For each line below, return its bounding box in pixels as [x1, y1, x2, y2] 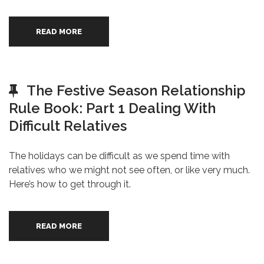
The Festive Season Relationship [27, 82, 246, 99]
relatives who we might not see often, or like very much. [9, 164, 250, 176]
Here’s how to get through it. [9, 179, 131, 190]
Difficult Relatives [9, 117, 127, 134]
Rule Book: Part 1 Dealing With [9, 100, 216, 117]
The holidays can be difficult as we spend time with [9, 150, 230, 161]
